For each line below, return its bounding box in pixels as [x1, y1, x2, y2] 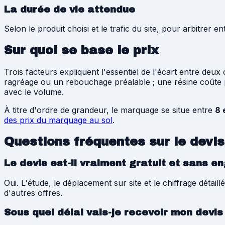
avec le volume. [4, 87, 64, 97]
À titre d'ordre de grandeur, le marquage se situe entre [4, 105, 212, 116]
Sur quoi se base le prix [4, 44, 159, 57]
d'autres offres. [4, 187, 62, 198]
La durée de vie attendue [4, 4, 135, 15]
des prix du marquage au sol [4, 115, 113, 126]
